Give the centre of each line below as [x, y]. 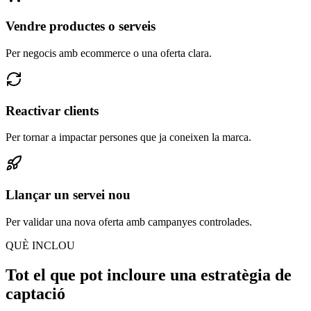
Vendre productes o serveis [81, 26]
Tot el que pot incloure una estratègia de [149, 275]
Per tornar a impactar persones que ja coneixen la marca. [128, 137]
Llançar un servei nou [68, 194]
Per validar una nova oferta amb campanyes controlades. [129, 221]
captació [35, 293]
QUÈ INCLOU [40, 245]
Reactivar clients [52, 110]
